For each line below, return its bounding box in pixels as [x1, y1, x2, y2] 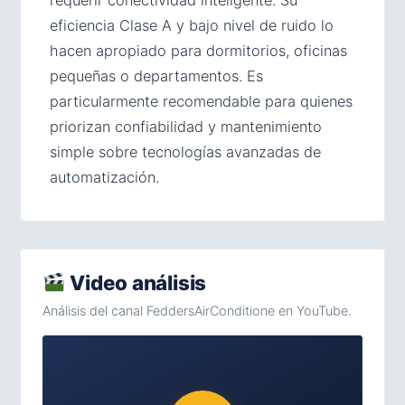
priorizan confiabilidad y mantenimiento [50, 118, 322, 136]
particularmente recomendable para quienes [50, 92, 353, 110]
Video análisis [65, 270, 207, 295]
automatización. [50, 168, 159, 186]
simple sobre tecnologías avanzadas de [50, 143, 321, 161]
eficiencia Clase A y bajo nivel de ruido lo [50, 16, 334, 34]
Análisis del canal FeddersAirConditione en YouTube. [42, 303, 352, 318]
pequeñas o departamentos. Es [50, 67, 263, 85]
